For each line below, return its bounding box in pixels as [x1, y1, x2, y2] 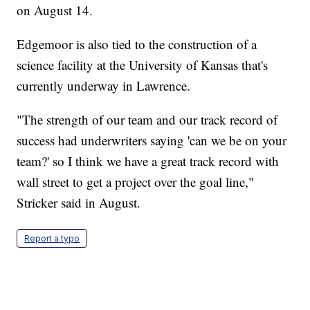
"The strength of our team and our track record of [17, 111, 278, 129]
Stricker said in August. [17, 194, 141, 212]
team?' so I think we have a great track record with [17, 152, 280, 170]
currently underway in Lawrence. [17, 77, 191, 95]
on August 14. [17, 1, 93, 19]
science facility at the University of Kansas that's [17, 56, 268, 74]
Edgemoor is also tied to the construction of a [17, 35, 257, 53]
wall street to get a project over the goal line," [17, 173, 255, 191]
